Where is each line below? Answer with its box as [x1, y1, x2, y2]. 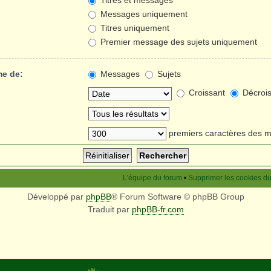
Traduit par [87, 204, 132, 215]
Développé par [27, 192, 86, 202]
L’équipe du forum [123, 174, 182, 183]
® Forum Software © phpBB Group [111, 192, 244, 202]
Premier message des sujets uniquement [97, 37, 257, 47]
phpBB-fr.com [131, 204, 184, 215]
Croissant [186, 88, 225, 98]
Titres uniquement [97, 23, 169, 33]
